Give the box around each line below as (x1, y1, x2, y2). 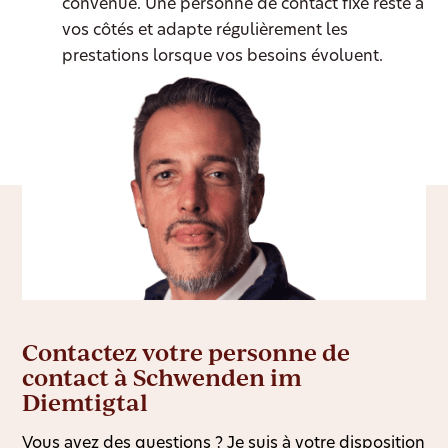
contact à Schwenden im (22, 362, 303, 393)
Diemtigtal (22, 387, 149, 418)
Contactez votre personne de (22, 337, 351, 368)
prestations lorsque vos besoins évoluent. (62, 49, 384, 66)
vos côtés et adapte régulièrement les (62, 23, 349, 40)
